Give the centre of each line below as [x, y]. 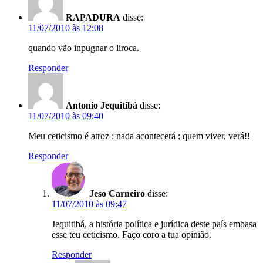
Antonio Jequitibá [102, 105]
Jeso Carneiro [117, 193]
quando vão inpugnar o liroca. [84, 48]
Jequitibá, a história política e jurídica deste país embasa [154, 224]
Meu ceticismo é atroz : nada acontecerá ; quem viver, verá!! [139, 136]
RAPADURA [93, 17]
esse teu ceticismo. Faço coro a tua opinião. [131, 234]
